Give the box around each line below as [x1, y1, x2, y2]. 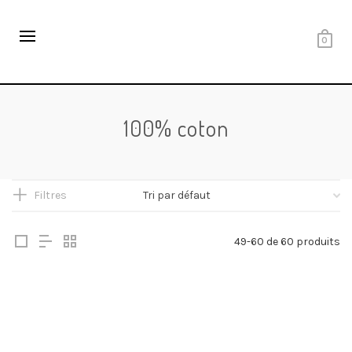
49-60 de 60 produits [234, 234, 340, 248]
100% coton [123, 113, 229, 142]
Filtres [34, 188, 67, 202]
